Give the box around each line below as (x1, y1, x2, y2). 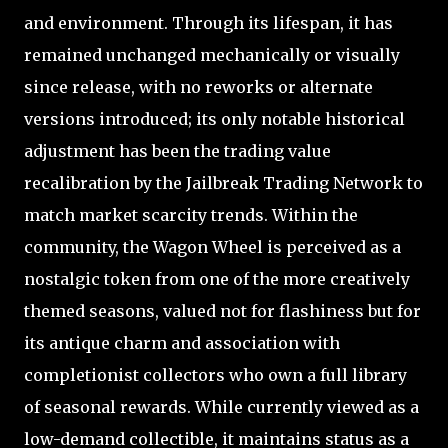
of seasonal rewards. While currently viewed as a (24, 396, 419, 417)
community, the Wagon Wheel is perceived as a (24, 236, 401, 257)
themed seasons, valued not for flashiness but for (24, 300, 421, 321)
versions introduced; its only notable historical (24, 108, 405, 129)
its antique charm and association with (24, 332, 340, 353)
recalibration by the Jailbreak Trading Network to (24, 172, 423, 193)
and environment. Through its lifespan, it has (24, 12, 393, 33)
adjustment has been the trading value (24, 140, 331, 161)
